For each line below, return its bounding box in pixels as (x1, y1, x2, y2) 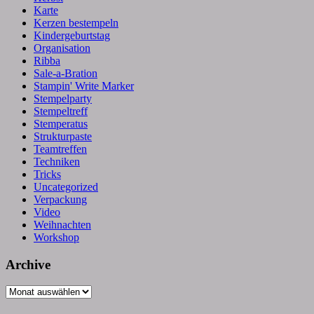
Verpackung (34, 193, 87, 205)
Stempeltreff (34, 104, 88, 117)
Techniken (34, 155, 80, 168)
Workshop (34, 231, 79, 243)
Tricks (34, 168, 61, 180)
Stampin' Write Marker (34, 79, 134, 92)
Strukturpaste (34, 130, 92, 142)
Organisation (34, 41, 90, 54)
